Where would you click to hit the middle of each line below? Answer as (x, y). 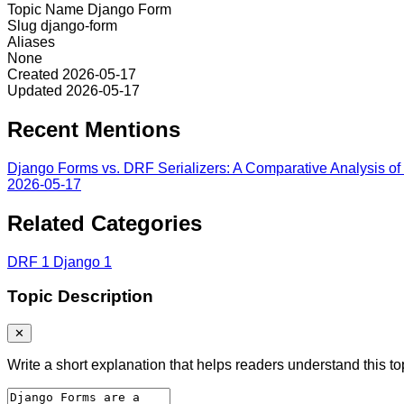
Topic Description (80, 297)
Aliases (31, 42)
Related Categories (105, 223)
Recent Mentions (94, 129)
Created (33, 75)
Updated (35, 91)
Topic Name (46, 10)
